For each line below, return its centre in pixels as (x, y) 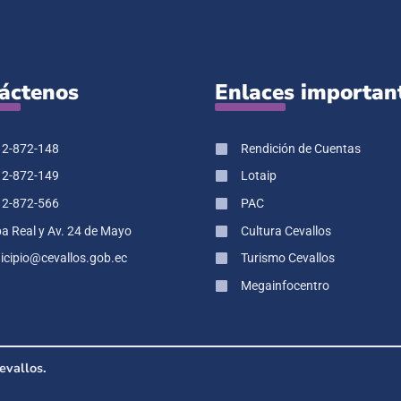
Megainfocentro (285, 286)
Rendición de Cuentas (300, 149)
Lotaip (258, 176)
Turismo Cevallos (287, 259)
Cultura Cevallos (286, 231)
